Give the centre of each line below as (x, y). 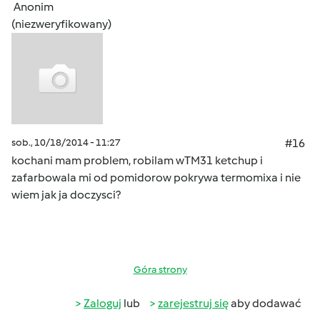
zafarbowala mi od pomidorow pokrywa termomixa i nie (156, 177)
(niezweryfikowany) (61, 24)
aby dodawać (265, 303)
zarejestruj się (193, 303)
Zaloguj (102, 303)
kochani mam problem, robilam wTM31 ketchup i (137, 160)
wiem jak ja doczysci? (66, 195)
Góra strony (160, 270)
